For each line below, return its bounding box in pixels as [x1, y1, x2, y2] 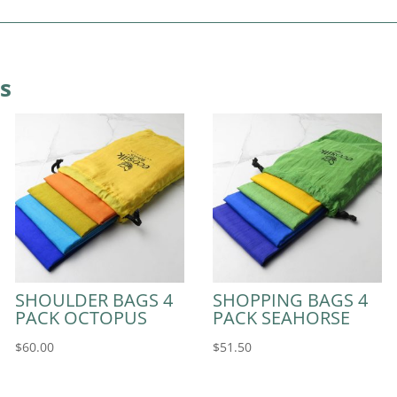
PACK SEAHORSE [213, 305, 351, 330]
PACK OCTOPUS [15, 305, 148, 330]
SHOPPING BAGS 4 [213, 287, 369, 312]
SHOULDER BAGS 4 [15, 287, 174, 312]
